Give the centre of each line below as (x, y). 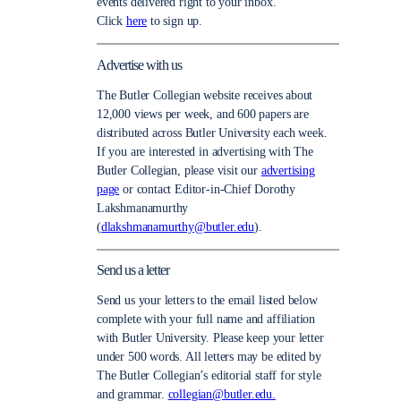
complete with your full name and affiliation (206, 320)
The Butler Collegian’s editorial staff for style (209, 376)
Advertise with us (139, 65)
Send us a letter (133, 271)
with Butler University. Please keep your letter (210, 338)
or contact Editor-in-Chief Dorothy (207, 189)
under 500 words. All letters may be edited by (209, 357)
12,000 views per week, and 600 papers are (203, 114)
